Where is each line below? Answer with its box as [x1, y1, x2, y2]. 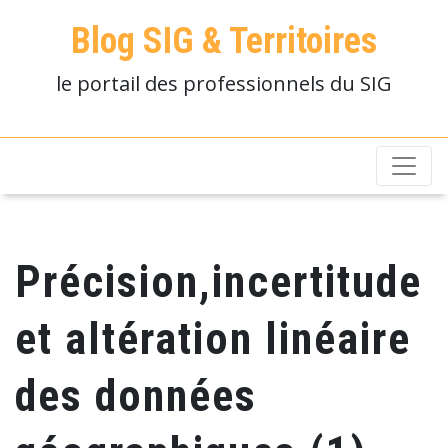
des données [15, 370, 257, 422]
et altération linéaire [15, 313, 411, 365]
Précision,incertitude [15, 256, 422, 308]
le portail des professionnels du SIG [56, 70, 392, 97]
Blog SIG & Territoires [71, 20, 377, 62]
